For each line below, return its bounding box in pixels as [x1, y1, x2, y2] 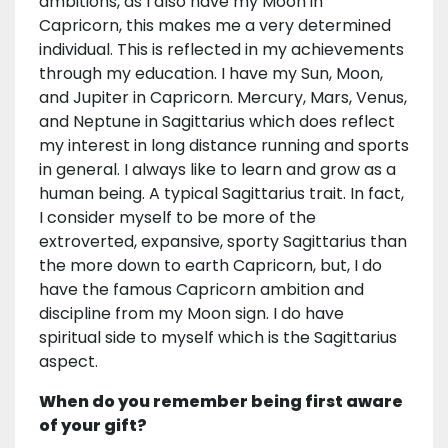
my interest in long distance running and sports [39, 134, 409, 158]
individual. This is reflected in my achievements [39, 38, 404, 62]
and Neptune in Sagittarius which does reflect [39, 110, 395, 134]
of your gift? [39, 414, 147, 438]
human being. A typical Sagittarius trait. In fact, [39, 182, 404, 206]
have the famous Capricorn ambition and [39, 278, 364, 302]
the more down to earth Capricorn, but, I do [39, 254, 382, 278]
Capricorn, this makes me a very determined [39, 14, 391, 38]
